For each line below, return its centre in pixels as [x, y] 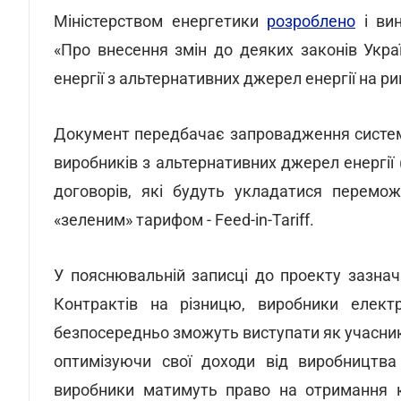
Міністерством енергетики [160, 21]
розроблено [311, 21]
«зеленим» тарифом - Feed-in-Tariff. [184, 220]
